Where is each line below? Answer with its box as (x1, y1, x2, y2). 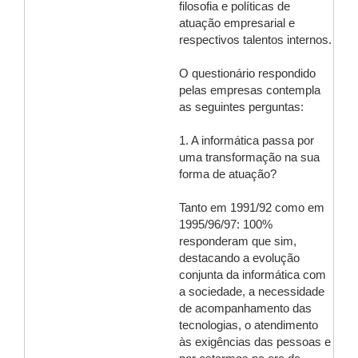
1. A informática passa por (179, 134, 314, 147)
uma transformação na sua (179, 151, 320, 164)
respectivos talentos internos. (179, 34, 332, 46)
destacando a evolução (179, 252, 300, 265)
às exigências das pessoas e (179, 336, 331, 348)
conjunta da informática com (179, 268, 326, 281)
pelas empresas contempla (179, 84, 320, 97)
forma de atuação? (179, 168, 276, 181)
